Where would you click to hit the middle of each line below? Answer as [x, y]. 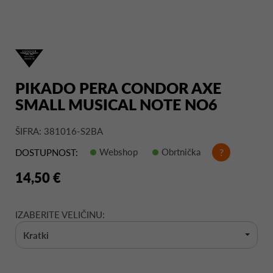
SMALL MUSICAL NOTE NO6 [116, 104]
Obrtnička [181, 151]
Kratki [36, 236]
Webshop [119, 151]
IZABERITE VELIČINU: [60, 214]
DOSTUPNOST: [47, 153]
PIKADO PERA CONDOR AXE [118, 87]
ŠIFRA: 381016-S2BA [59, 131]
